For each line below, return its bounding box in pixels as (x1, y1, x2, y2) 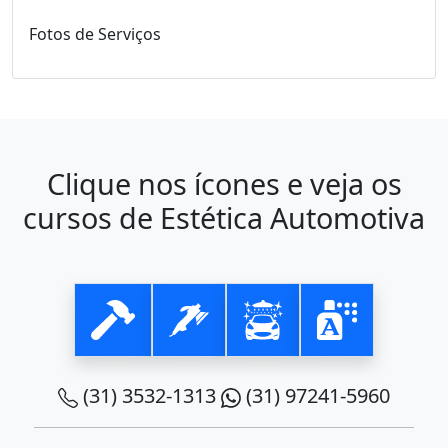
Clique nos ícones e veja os (46, 164, 402, 204)
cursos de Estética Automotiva (23, 198, 425, 238)
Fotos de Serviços (29, 23, 161, 46)
